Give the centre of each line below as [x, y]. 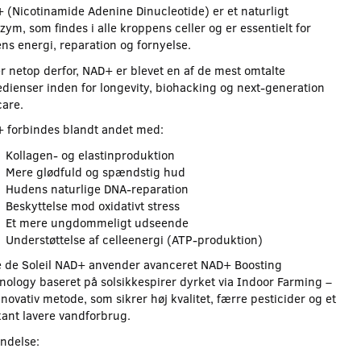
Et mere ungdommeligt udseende [97, 222]
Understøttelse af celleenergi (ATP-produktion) [134, 239]
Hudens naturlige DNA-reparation [97, 188]
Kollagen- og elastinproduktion [90, 154]
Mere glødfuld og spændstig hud [95, 171]
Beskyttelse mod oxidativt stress [92, 205]
